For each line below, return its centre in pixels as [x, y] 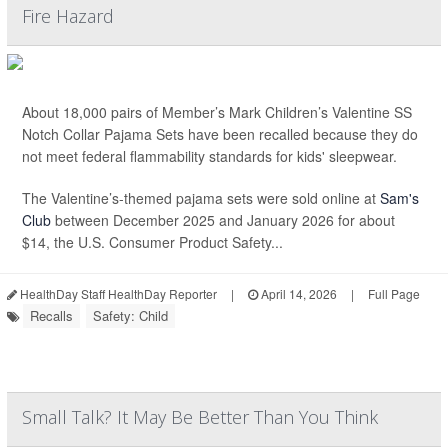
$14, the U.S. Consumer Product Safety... [152, 242]
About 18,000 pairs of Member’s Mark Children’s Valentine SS [217, 112]
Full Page [394, 294]
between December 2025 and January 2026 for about [223, 220]
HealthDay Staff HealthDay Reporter [117, 294]
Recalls [51, 316]
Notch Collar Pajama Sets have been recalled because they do [220, 134]
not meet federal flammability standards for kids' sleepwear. [209, 156]
